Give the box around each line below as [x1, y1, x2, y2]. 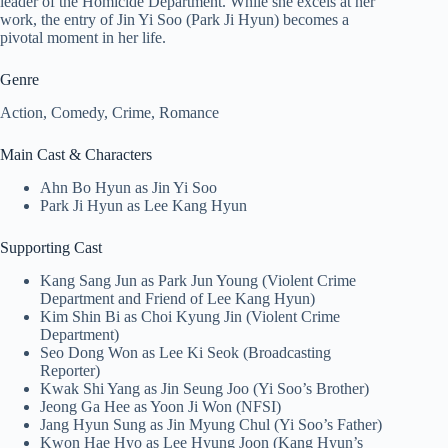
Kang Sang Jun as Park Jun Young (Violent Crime [40, 271, 356, 289]
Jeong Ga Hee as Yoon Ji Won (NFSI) [40, 397, 281, 415]
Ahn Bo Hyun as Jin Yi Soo [40, 178, 217, 196]
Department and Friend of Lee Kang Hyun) [40, 289, 315, 307]
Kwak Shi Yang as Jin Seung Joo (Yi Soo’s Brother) [40, 379, 369, 397]
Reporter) [40, 361, 100, 379]
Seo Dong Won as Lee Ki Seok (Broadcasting [40, 343, 331, 361]
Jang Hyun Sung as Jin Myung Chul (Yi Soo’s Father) [40, 415, 382, 433]
